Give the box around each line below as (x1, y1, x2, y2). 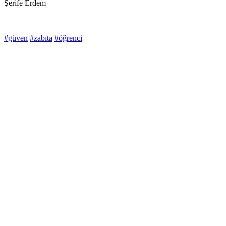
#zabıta (30, 34, 52, 43)
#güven (4, 34, 28, 43)
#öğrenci (54, 34, 82, 43)
